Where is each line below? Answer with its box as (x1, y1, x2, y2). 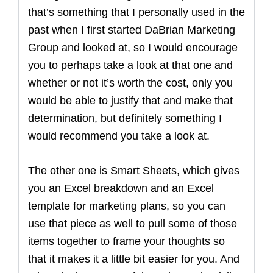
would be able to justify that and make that (28, 94, 233, 107)
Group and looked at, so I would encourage (28, 41, 238, 54)
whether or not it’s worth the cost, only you (28, 77, 233, 89)
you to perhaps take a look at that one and (28, 59, 233, 71)
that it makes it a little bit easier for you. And (28, 253, 239, 265)
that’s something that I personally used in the (28, 6, 245, 18)
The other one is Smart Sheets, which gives (28, 165, 239, 177)
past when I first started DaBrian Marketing (28, 24, 235, 36)
